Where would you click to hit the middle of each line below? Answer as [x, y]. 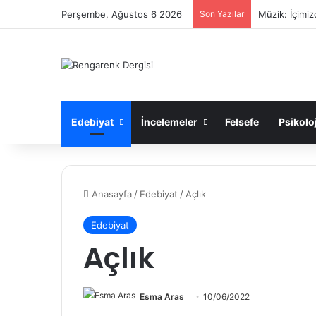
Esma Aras [162, 296]
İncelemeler [169, 121]
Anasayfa [110, 194]
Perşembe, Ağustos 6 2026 [122, 14]
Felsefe [242, 121]
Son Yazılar [222, 14]
